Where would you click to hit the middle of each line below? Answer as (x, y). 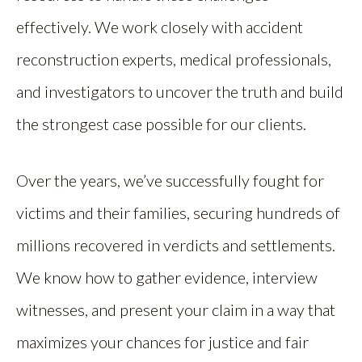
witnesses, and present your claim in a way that (176, 310)
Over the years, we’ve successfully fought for (170, 181)
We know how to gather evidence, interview (167, 278)
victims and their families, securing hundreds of (178, 213)
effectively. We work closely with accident (160, 27)
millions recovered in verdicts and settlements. (176, 245)
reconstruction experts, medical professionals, (174, 59)
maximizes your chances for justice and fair (162, 342)
